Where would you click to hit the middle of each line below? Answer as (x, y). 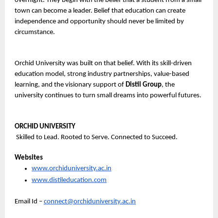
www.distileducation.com (69, 180)
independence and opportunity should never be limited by (99, 21)
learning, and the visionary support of (70, 85)
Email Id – (29, 201)
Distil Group (144, 85)
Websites (29, 158)
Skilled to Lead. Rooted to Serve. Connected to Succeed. (96, 137)
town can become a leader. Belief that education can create (100, 11)
